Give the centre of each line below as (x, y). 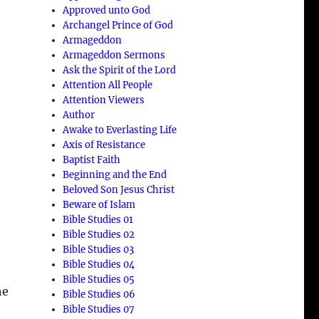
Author (79, 115)
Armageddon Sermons (114, 55)
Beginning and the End (115, 174)
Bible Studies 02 (99, 234)
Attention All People (108, 85)
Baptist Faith (92, 159)
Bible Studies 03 (99, 249)
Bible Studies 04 (99, 264)
